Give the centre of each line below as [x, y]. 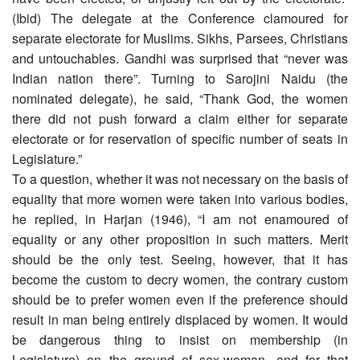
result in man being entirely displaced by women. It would [180, 319]
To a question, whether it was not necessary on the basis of [180, 178]
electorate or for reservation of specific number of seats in [180, 138]
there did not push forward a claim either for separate [180, 118]
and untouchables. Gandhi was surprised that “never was [180, 58]
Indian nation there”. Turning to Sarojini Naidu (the [180, 78]
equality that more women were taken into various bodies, [180, 198]
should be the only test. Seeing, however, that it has [180, 259]
